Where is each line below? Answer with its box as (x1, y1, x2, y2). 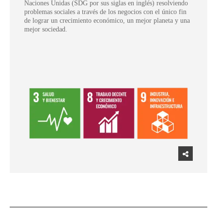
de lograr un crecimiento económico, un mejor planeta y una (24, 16, 190, 24)
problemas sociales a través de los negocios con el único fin (24, 8, 186, 15)
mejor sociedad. (24, 25, 67, 33)
